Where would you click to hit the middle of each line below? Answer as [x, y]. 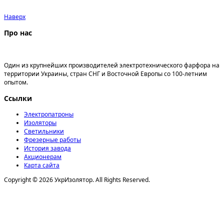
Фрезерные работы [52, 139]
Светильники [44, 131]
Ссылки [18, 98]
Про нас [18, 32]
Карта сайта [42, 165]
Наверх [15, 16]
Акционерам [43, 156]
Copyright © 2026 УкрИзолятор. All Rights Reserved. [77, 179]
